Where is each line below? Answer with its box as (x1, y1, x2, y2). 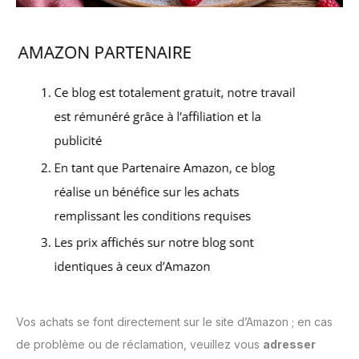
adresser (263, 337, 316, 352)
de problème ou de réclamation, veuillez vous (16, 337, 263, 352)
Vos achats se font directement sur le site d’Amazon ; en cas (16, 315, 333, 329)
